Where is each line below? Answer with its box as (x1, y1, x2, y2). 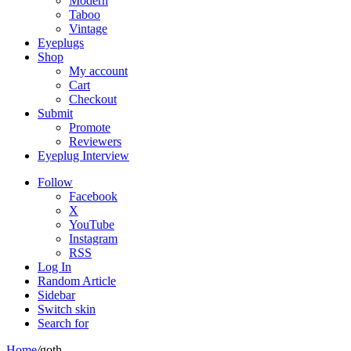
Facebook (69, 190, 118, 203)
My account (69, 64, 128, 78)
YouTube (69, 218, 114, 231)
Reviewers (69, 135, 121, 148)
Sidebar (38, 288, 75, 302)
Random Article (38, 274, 116, 288)
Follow (38, 175, 73, 189)
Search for (38, 317, 89, 330)
